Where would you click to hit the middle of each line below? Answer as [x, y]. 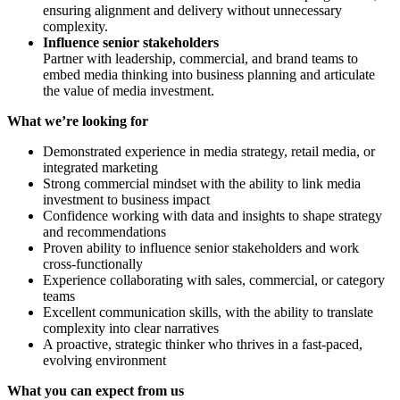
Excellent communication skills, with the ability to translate [208, 312]
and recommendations [104, 232]
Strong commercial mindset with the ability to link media [202, 184]
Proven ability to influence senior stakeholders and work [201, 248]
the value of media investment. [129, 91]
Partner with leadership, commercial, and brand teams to [200, 59]
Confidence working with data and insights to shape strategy [212, 216]
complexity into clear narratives [131, 329]
